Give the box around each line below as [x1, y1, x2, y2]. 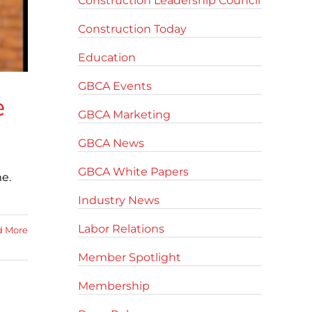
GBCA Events [78, 79, 152, 93]
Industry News [78, 194, 159, 207]
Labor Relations [78, 222, 164, 235]
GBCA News [78, 136, 144, 150]
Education [78, 51, 136, 64]
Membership [78, 279, 150, 292]
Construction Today [78, 22, 187, 36]
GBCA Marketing [78, 108, 171, 121]
